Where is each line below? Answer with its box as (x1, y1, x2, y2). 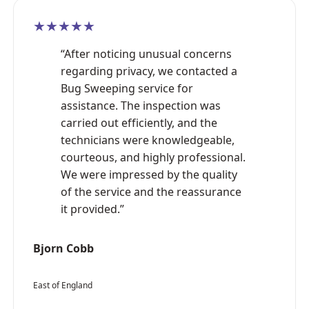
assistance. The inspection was (61, 97, 221, 113)
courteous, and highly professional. (61, 149, 246, 165)
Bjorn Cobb (33, 240, 94, 256)
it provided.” (61, 201, 124, 217)
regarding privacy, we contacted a (61, 63, 237, 79)
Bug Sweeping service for (61, 80, 193, 96)
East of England (33, 279, 92, 291)
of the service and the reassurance (61, 183, 241, 199)
